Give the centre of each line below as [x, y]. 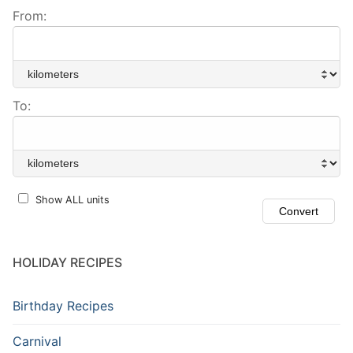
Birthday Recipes [63, 305]
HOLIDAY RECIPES [67, 263]
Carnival [37, 342]
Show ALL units [72, 200]
